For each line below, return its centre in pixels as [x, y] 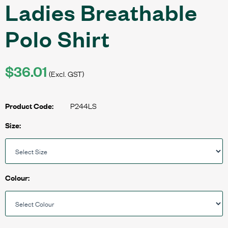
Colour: [17, 178]
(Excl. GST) [66, 73]
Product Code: [30, 106]
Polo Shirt [58, 38]
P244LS [83, 106]
